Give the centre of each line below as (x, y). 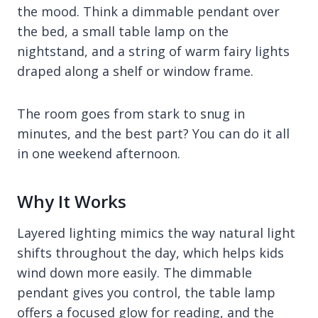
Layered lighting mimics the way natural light (156, 233)
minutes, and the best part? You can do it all (153, 133)
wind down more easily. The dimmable (135, 273)
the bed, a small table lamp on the (123, 31)
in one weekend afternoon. (99, 153)
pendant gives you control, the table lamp (146, 292)
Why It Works (72, 201)
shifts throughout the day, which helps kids (150, 253)
